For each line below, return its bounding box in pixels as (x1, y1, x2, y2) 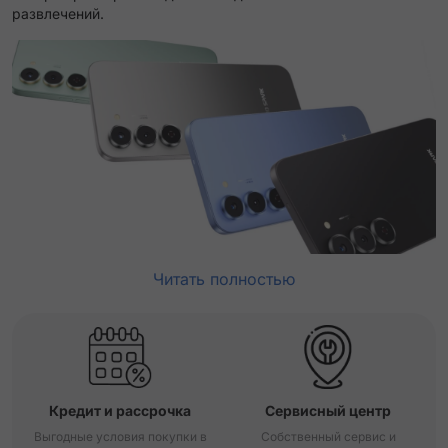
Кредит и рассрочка (49, 402, 191, 420)
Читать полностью (153, 269, 295, 290)
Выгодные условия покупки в (33, 429, 207, 445)
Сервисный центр (265, 402, 391, 420)
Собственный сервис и (260, 429, 396, 445)
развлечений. (12, 5, 104, 22)
